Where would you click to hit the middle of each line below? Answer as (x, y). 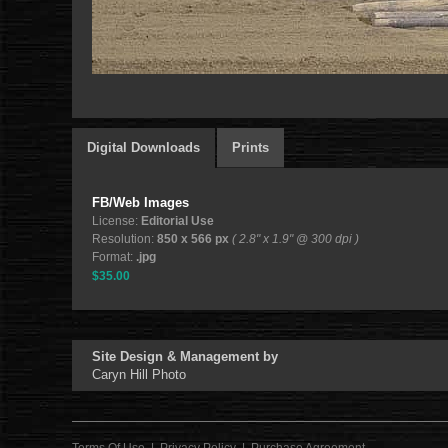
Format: (114, 257)
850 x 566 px (193, 239)
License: (116, 221)
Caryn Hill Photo (139, 374)
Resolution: (124, 239)
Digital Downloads (143, 147)
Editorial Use (177, 221)
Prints (250, 147)
